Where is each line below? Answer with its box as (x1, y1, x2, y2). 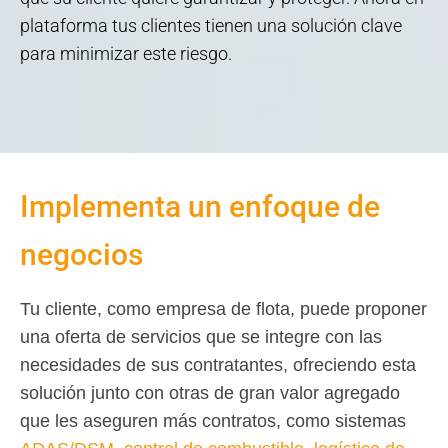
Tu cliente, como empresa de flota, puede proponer (20, 299, 427, 320)
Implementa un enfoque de (20, 189, 380, 225)
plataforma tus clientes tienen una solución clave (20, 15, 402, 37)
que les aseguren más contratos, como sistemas (20, 411, 406, 432)
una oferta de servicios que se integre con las (20, 327, 382, 348)
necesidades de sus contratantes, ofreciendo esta (20, 355, 416, 376)
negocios (20, 237, 143, 273)
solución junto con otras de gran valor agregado (20, 383, 400, 404)
